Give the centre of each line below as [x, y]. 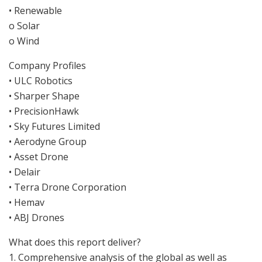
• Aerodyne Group [48, 141]
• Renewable [35, 10]
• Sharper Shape [44, 96]
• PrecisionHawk [44, 111]
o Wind [24, 41]
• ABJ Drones [37, 217]
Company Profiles [47, 65]
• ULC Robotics [41, 80]
